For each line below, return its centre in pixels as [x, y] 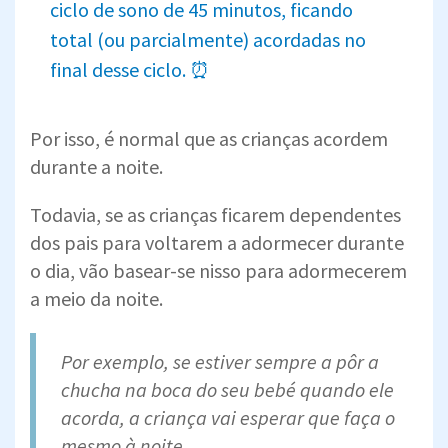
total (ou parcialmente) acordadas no [208, 39]
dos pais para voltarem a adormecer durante [217, 242]
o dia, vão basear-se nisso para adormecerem [218, 270]
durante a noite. [96, 166]
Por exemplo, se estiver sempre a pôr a [220, 361]
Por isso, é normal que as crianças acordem [209, 138]
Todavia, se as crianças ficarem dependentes [215, 214]
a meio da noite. [96, 298]
